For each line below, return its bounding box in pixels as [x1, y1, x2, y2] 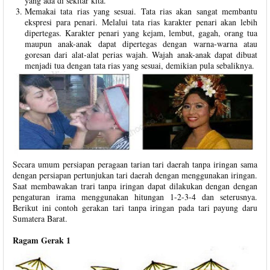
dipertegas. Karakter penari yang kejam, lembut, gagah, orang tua [25, 27, 257, 39]
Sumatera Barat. [13, 212, 67, 224]
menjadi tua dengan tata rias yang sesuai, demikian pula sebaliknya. [25, 60, 254, 71]
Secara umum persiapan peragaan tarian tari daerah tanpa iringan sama [13, 158, 257, 170]
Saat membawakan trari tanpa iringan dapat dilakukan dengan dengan [13, 180, 257, 192]
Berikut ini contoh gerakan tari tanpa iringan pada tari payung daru [13, 201, 257, 213]
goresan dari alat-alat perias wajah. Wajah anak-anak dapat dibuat [25, 49, 257, 60]
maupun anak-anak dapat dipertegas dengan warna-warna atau [25, 38, 257, 49]
